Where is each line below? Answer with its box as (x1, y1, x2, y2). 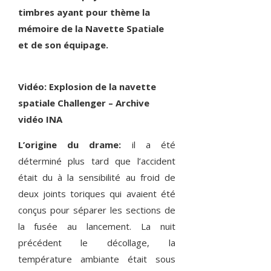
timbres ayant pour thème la (18, 6, 150, 19)
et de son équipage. (18, 39, 108, 51)
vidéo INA (18, 113, 62, 126)
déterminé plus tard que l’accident (18, 155, 176, 168)
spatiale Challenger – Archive (18, 97, 149, 109)
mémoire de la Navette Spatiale (18, 22, 164, 35)
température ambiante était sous (18, 253, 176, 266)
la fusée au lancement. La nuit (18, 220, 176, 233)
